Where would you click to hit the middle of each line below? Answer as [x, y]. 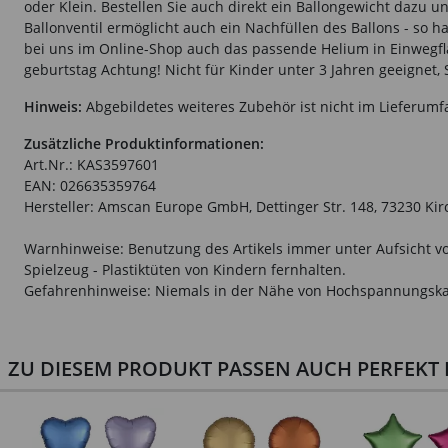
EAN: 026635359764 [90, 185]
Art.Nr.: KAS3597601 [91, 164]
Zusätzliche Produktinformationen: [144, 143]
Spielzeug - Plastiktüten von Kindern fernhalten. [185, 269]
